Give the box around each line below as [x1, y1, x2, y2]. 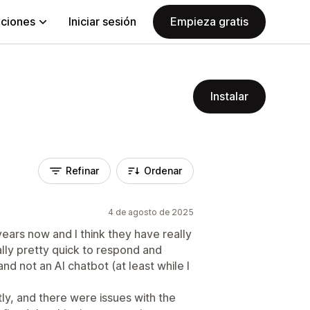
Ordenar [144, 165, 182, 176]
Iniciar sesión [69, 15, 136, 28]
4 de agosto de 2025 [108, 207, 194, 217]
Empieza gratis [170, 15, 248, 28]
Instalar [210, 89, 248, 103]
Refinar [66, 165, 99, 176]
